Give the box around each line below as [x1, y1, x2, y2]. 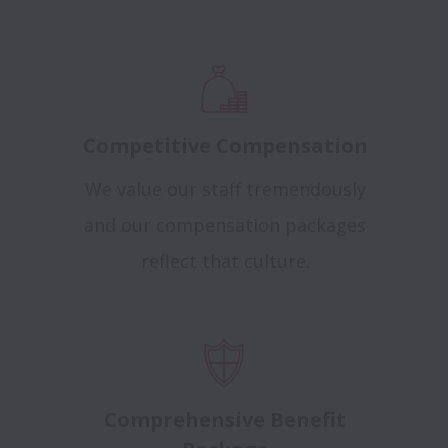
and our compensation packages [84, 213, 366, 237]
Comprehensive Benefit [104, 406, 346, 433]
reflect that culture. [140, 249, 310, 273]
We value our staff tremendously [84, 177, 366, 201]
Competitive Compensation [82, 132, 368, 159]
